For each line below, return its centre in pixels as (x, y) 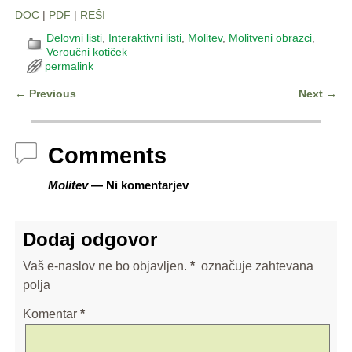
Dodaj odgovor (90, 240)
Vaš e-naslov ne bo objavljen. (104, 266)
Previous (51, 94)
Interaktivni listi (145, 38)
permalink (69, 66)
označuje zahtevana (255, 266)
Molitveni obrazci (270, 38)
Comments (107, 156)
